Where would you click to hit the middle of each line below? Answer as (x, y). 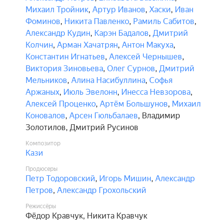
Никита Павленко (97, 21)
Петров (39, 190)
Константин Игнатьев (65, 57)
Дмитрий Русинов (104, 127)
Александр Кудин (58, 33)
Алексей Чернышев (146, 57)
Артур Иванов (119, 10)
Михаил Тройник (57, 10)
